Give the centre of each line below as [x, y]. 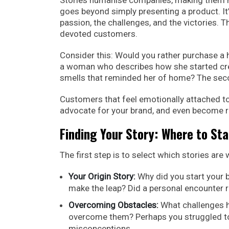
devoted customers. [99, 33]
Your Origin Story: [102, 176]
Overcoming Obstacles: [113, 205]
